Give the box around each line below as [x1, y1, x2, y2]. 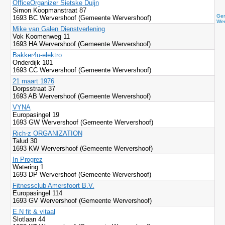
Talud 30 [12, 137, 37, 145]
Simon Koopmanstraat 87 [12, 7, 88, 14]
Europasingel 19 [12, 111, 61, 119]
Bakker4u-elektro [12, 51, 62, 59]
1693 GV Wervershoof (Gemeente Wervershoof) [12, 197, 152, 204]
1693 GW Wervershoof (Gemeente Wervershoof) [12, 119, 153, 126]
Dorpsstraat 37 [12, 85, 55, 92]
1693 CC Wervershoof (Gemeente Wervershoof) [12, 66, 151, 74]
